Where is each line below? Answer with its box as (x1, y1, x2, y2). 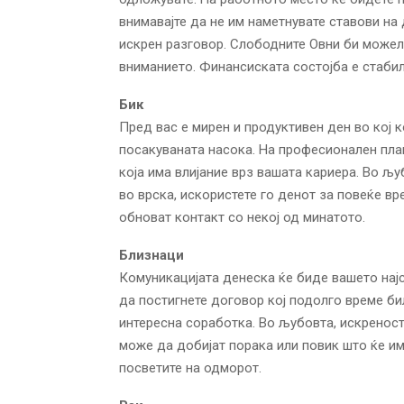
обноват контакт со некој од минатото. (119, 208, 365, 225)
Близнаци (119, 246, 184, 263)
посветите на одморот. (119, 359, 262, 376)
